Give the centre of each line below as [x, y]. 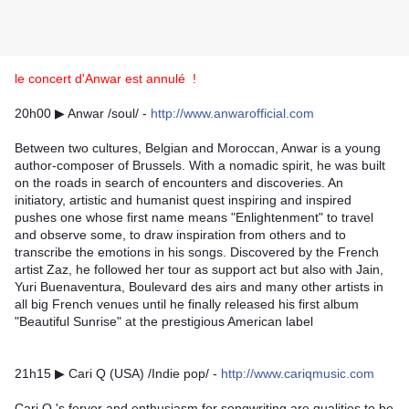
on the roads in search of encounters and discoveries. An [179, 183]
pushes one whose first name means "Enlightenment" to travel [194, 218]
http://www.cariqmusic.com [298, 374]
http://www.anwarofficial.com [232, 114]
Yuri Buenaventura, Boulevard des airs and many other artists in [199, 287]
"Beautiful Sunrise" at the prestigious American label [164, 322]
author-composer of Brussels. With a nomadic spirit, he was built [200, 166]
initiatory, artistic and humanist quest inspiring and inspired [183, 200]
